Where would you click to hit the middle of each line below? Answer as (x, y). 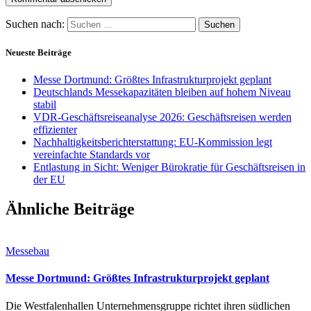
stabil (45, 105)
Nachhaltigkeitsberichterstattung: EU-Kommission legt (153, 142)
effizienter (55, 130)
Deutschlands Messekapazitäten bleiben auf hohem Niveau (162, 92)
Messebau (27, 251)
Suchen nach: (35, 24)
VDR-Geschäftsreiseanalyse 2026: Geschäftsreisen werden (162, 117)
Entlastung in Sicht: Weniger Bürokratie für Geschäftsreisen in (169, 167)
